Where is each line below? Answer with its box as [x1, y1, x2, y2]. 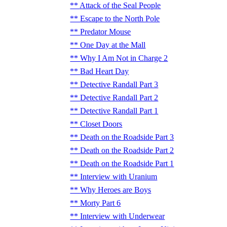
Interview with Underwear [80, 212, 165, 220]
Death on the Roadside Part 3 [80, 133, 174, 141]
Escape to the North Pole [80, 14, 160, 23]
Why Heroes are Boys [80, 185, 152, 194]
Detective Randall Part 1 [80, 106, 159, 115]
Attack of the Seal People [80, 1, 161, 10]
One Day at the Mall [80, 41, 146, 49]
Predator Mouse [80, 27, 131, 36]
